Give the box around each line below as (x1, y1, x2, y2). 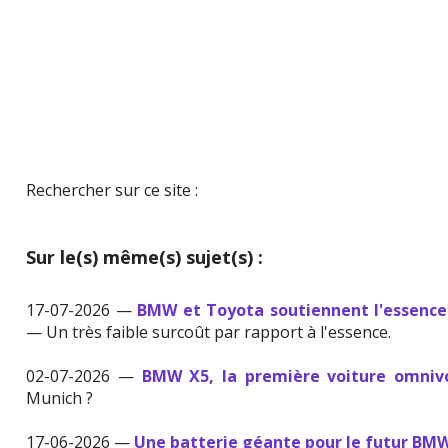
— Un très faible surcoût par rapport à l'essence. (26, 321, 392, 344)
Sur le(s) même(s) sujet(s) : (26, 245, 264, 270)
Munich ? (26, 387, 94, 410)
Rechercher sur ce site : (26, 179, 199, 202)
